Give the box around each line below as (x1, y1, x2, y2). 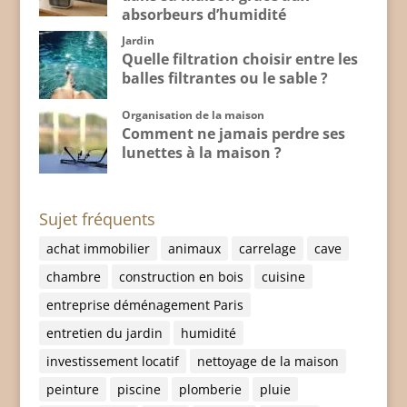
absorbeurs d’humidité (121, 4, 286, 25)
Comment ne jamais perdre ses (121, 123, 345, 144)
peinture (45, 381, 99, 399)
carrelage (238, 240, 296, 258)
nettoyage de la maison (196, 352, 339, 371)
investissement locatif (45, 352, 179, 371)
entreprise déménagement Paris (45, 296, 243, 314)
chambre (45, 268, 101, 286)
